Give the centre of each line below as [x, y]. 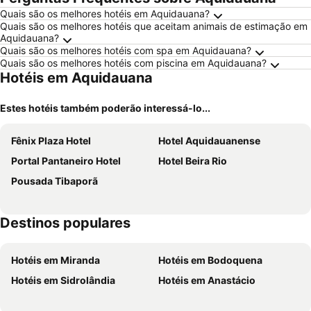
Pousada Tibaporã [54, 181]
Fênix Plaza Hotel [51, 141]
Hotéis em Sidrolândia [63, 280]
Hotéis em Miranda [56, 260]
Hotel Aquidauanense [209, 141]
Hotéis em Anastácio [207, 280]
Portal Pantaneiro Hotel [66, 161]
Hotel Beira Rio [193, 161]
